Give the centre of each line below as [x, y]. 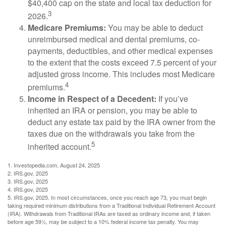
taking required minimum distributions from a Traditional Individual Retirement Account [111, 205]
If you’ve [172, 99]
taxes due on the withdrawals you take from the [111, 134]
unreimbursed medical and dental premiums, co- [114, 39]
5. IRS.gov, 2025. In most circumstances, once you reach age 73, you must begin [107, 197]
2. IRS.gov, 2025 [28, 173]
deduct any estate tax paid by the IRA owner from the [122, 122]
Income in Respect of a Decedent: [92, 99]
